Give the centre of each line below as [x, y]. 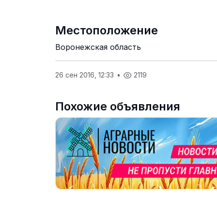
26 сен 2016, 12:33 [85, 75]
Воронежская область [98, 47]
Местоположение [107, 30]
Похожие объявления [118, 106]
